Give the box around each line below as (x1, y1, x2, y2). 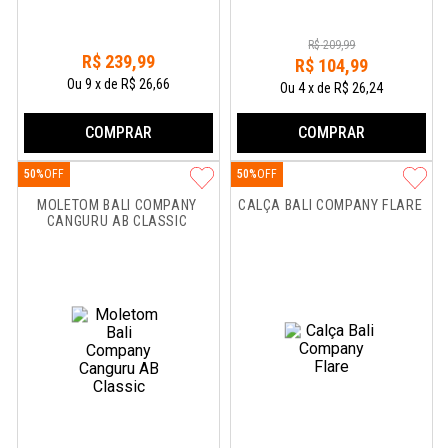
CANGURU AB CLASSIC (46, 213, 188, 230)
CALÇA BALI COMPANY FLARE (237, 197, 423, 214)
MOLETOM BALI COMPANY (37, 197, 201, 214)
